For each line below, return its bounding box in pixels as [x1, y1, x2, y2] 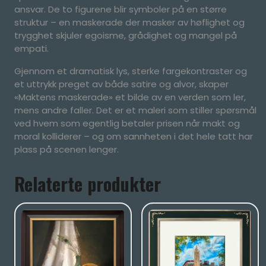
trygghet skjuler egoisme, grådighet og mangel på [14, 28, 237, 42]
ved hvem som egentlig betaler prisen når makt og [14, 116, 240, 129]
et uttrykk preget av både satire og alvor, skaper [14, 77, 229, 90]
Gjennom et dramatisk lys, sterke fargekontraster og [14, 64, 247, 77]
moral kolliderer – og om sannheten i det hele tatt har [14, 129, 253, 142]
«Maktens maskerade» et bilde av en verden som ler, [14, 90, 246, 103]
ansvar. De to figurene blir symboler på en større [14, 2, 227, 15]
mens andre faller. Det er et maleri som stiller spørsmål [14, 103, 256, 116]
